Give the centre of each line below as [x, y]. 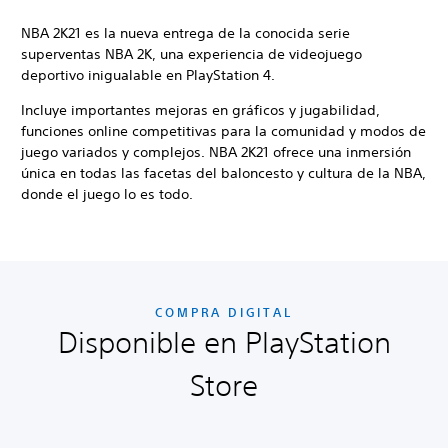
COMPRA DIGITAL [224, 312]
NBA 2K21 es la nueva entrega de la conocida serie [185, 33]
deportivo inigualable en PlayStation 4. [148, 75]
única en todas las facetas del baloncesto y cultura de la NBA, [223, 173]
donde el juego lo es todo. [107, 194]
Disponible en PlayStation [224, 343]
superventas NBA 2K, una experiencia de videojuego [191, 54]
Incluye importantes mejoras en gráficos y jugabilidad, [200, 110]
